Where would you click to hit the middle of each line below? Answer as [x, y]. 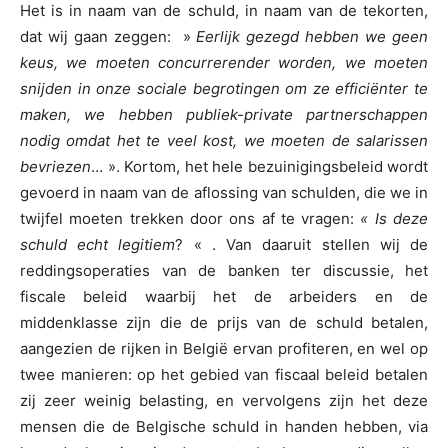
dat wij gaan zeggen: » [108, 37]
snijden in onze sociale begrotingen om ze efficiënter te [224, 89]
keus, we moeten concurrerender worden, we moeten [224, 63]
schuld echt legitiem [98, 245]
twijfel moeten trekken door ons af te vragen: [190, 219]
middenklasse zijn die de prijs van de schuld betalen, [224, 323]
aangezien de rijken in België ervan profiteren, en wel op [224, 349]
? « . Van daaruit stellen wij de [302, 245]
